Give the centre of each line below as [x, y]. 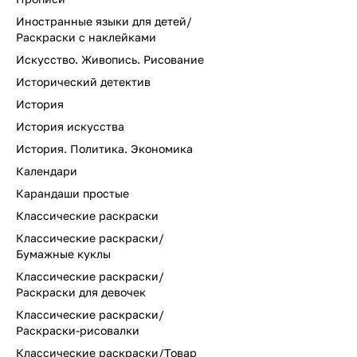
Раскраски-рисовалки [78, 330]
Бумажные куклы [63, 254]
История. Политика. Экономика [104, 149]
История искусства [70, 126]
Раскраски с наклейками [86, 37]
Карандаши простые [73, 193]
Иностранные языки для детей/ [104, 21]
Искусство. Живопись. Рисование [110, 59]
